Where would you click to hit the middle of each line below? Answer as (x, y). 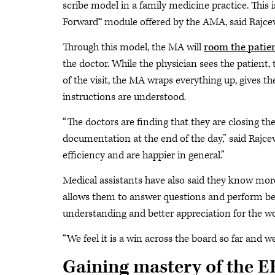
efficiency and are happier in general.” (144, 155)
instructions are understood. (124, 97)
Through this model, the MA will (133, 47)
